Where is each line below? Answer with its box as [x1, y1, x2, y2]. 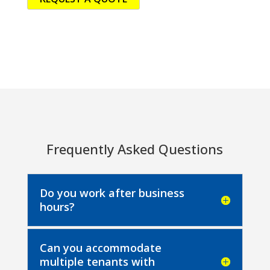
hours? [39, 199, 75, 214]
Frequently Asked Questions [46, 139, 224, 158]
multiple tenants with [39, 254, 155, 269]
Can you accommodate [39, 240, 162, 255]
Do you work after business [39, 185, 184, 200]
